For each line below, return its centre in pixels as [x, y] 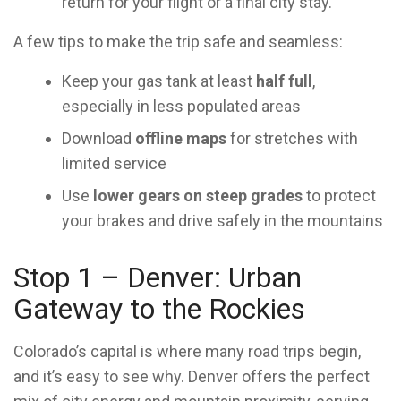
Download [98, 138]
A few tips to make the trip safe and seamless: [178, 42]
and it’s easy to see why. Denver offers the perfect [192, 376]
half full [284, 81]
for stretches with [292, 138]
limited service [114, 163]
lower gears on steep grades [198, 196]
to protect [339, 196]
